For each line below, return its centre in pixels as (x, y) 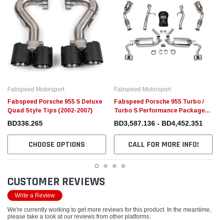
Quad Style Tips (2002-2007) (50, 111)
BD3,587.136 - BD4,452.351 (158, 124)
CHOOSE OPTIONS (57, 145)
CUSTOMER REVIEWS (56, 182)
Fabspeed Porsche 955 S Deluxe (55, 102)
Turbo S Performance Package (159, 111)
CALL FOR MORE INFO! (163, 145)
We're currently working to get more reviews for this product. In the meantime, (109, 210)
